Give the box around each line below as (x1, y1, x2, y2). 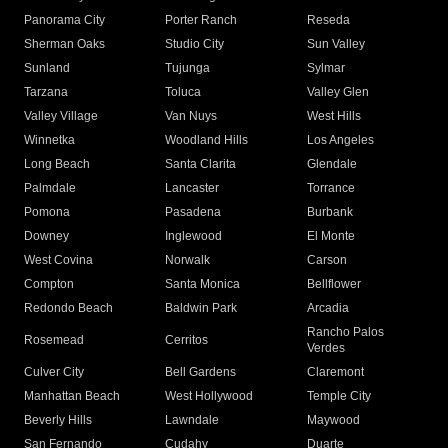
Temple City (306, 389, 371, 404)
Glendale (306, 157, 357, 172)
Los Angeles (306, 133, 374, 148)
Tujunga (165, 61, 211, 76)
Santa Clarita (165, 157, 237, 172)
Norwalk (165, 253, 211, 268)
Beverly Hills (24, 413, 92, 428)
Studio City (165, 37, 225, 52)
